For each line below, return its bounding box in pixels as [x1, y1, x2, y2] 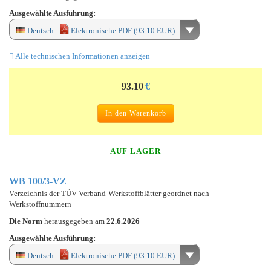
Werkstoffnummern [9, 199, 71, 209]
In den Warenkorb [105, 108, 166, 117]
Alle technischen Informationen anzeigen [14, 51, 150, 60]
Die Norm [9, 216, 44, 226]
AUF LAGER [110, 146, 161, 155]
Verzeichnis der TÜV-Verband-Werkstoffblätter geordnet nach [9, 188, 209, 198]
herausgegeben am [44, 216, 106, 226]
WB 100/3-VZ [9, 175, 67, 186]
